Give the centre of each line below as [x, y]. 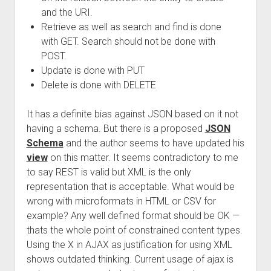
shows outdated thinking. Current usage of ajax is [130, 259]
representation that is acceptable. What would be [130, 187]
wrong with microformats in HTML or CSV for [121, 201]
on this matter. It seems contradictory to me [143, 158]
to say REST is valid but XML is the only [109, 172]
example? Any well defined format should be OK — [133, 216]
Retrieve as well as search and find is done [131, 27]
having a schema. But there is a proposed [116, 129]
